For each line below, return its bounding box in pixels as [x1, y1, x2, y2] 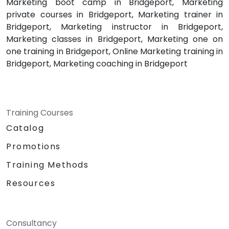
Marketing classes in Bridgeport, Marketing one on [6, 33, 223, 45]
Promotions [6, 141, 61, 153]
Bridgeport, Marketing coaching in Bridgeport [6, 58, 188, 70]
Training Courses [6, 107, 73, 119]
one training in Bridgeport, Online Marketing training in [6, 45, 223, 58]
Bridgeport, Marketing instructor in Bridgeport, [6, 21, 223, 33]
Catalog [6, 122, 44, 134]
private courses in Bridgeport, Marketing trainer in [6, 9, 223, 21]
